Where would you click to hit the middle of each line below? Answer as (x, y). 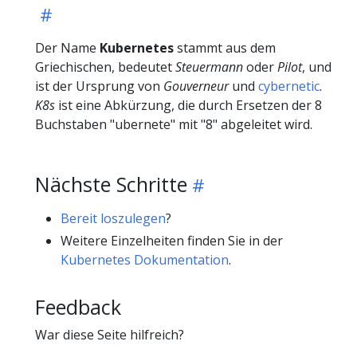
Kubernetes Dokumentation (145, 260)
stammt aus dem (225, 48)
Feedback (78, 307)
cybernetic (289, 86)
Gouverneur (196, 86)
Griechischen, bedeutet (105, 67)
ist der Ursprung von (99, 86)
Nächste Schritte (111, 184)
